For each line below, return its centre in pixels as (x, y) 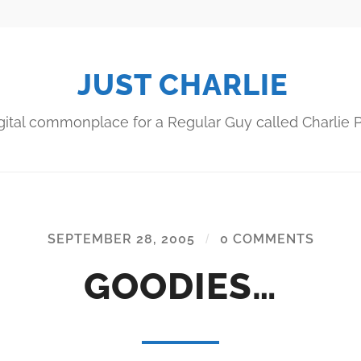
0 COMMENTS (267, 239)
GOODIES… (180, 286)
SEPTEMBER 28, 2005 (121, 239)
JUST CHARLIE (183, 84)
